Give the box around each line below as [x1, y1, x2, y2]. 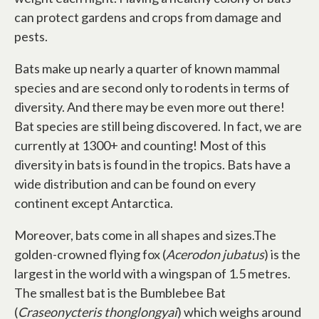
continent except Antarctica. [14, 195, 173, 211]
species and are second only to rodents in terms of [14, 80, 290, 96]
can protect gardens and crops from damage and [14, 9, 281, 26]
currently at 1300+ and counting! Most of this [14, 137, 266, 154]
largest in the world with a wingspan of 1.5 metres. [14, 266, 291, 282]
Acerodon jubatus [166, 246, 264, 263]
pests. [14, 28, 48, 45]
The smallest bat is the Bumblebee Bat [14, 285, 226, 301]
